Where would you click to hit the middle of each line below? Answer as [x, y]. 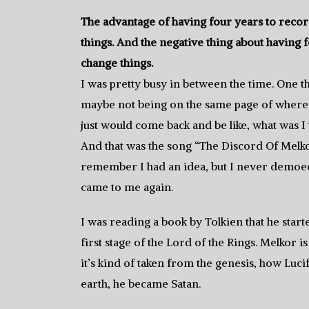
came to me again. [127, 187]
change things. [117, 62]
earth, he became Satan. [141, 283]
